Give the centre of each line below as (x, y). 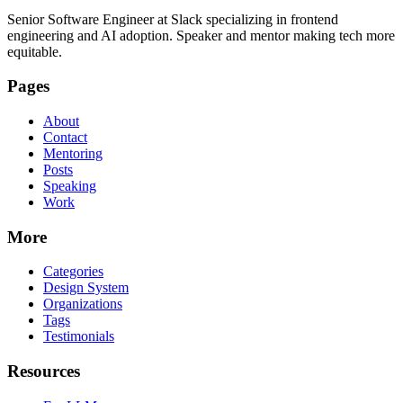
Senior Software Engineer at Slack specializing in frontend (173, 19)
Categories (73, 272)
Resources (44, 372)
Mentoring (73, 153)
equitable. (35, 51)
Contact (65, 137)
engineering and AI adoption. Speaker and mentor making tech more (201, 35)
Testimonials (79, 336)
